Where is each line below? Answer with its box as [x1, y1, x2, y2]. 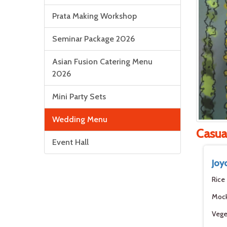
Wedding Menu [52, 115, 107, 124]
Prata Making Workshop [52, 11, 137, 21]
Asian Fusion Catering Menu [52, 57, 153, 66]
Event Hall [52, 137, 89, 147]
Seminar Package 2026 [52, 34, 135, 44]
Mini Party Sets [52, 92, 106, 101]
